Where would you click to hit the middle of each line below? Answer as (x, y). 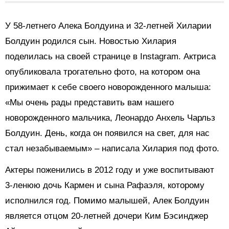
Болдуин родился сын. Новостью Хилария (91, 41)
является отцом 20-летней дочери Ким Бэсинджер (107, 216)
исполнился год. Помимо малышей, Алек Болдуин (107, 201)
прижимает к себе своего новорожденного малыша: (108, 87)
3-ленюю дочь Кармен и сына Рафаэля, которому (105, 186)
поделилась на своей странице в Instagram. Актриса (110, 57)
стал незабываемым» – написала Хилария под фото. (112, 149)
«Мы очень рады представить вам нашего (89, 103)
